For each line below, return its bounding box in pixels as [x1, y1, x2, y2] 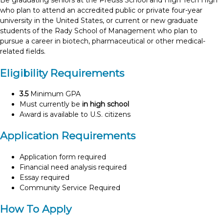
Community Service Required [20, 183, 120, 192]
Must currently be [20, 100, 82, 109]
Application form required [20, 152, 106, 161]
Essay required [20, 173, 69, 182]
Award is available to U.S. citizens [20, 110, 131, 119]
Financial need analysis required [20, 162, 127, 172]
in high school [82, 100, 129, 109]
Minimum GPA [28, 89, 81, 99]
